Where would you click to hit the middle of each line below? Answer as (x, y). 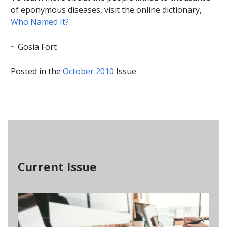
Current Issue (57, 167)
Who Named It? (40, 22)
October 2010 (89, 72)
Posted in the (37, 72)
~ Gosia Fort (34, 47)
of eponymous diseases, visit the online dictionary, (106, 10)
